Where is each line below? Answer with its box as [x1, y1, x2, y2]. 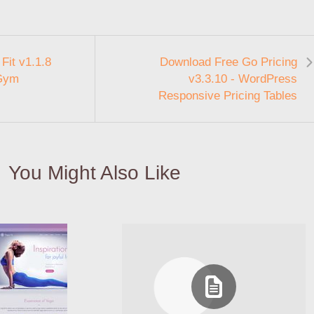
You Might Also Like [8, 161, 181, 184]
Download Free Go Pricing [160, 55, 297, 69]
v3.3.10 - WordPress [189, 71, 297, 86]
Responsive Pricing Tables [158, 88, 297, 102]
